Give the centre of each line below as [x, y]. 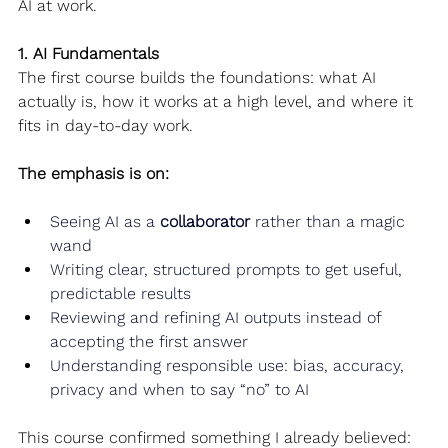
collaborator [205, 221]
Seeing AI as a [105, 221]
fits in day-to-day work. [105, 125]
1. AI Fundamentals [88, 53]
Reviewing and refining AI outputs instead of [218, 317]
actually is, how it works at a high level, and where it [218, 101]
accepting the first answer [149, 341]
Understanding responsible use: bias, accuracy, [229, 365]
